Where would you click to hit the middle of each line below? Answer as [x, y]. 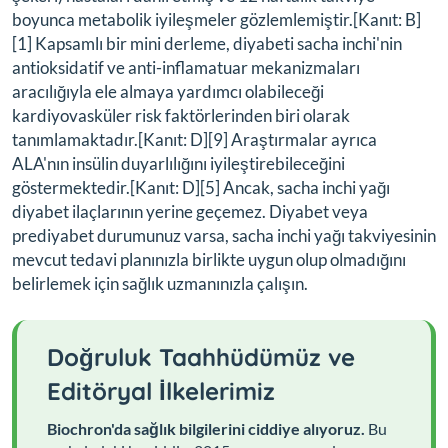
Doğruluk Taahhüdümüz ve [201, 356]
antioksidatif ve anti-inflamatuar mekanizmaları [186, 67]
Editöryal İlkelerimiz [161, 390]
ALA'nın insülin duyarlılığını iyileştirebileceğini [178, 163]
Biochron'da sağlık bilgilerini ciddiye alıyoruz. [206, 428]
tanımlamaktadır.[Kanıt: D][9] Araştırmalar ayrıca [194, 139]
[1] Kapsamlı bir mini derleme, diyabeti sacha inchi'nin [207, 43]
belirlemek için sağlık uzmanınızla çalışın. [160, 283]
